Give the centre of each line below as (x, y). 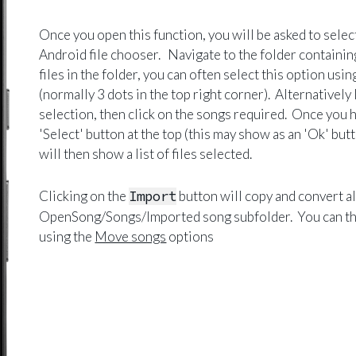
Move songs (131, 236)
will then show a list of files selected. (146, 154)
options (190, 236)
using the (67, 236)
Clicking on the (84, 196)
